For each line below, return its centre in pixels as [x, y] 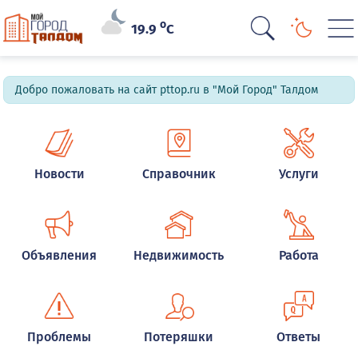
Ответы [299, 337]
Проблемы [60, 337]
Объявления [60, 255]
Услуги [298, 174]
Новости [59, 174]
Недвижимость [179, 255]
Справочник [179, 174]
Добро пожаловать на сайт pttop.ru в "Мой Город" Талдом [167, 90]
